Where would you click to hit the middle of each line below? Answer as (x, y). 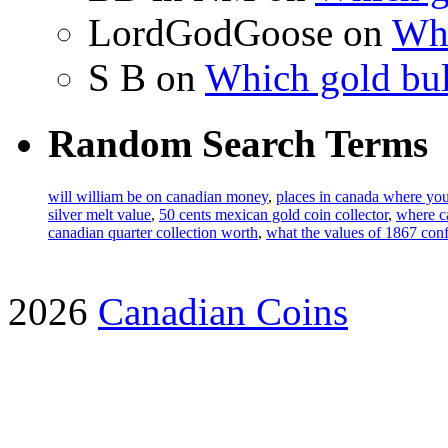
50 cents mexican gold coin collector (273, 214)
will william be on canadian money (158, 196)
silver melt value (99, 214)
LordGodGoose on (240, 33)
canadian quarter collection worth (153, 232)
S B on (146, 78)
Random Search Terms (238, 144)
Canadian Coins (223, 311)
